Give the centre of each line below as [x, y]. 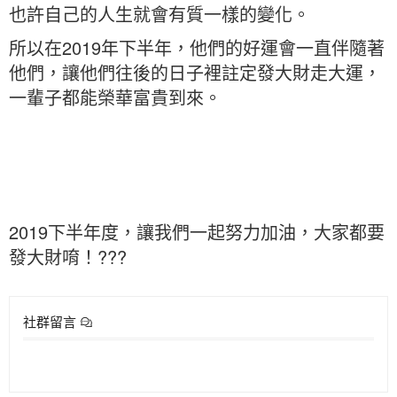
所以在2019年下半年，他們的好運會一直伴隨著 [197, 47]
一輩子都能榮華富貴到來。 [115, 97]
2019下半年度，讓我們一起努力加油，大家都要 [197, 232]
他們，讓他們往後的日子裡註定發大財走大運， [195, 72]
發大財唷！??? [68, 257]
